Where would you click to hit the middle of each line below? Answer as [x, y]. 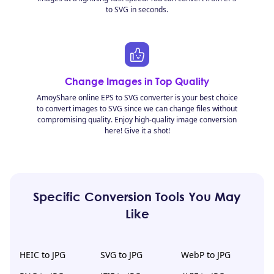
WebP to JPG [206, 255]
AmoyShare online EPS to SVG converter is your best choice [137, 98]
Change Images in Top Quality [137, 81]
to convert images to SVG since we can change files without [137, 109]
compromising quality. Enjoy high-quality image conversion [137, 120]
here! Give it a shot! [137, 131]
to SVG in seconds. [137, 9]
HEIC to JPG [43, 255]
